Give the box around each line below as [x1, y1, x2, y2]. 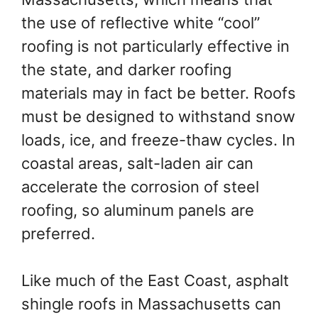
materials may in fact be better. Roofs [21, 84, 296, 103]
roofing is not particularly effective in [21, 37, 290, 56]
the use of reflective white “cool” [21, 13, 260, 33]
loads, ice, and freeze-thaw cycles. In [21, 131, 295, 150]
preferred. [21, 224, 95, 243]
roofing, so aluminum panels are [21, 201, 254, 220]
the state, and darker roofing [21, 60, 231, 79]
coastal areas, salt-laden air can [21, 154, 253, 173]
